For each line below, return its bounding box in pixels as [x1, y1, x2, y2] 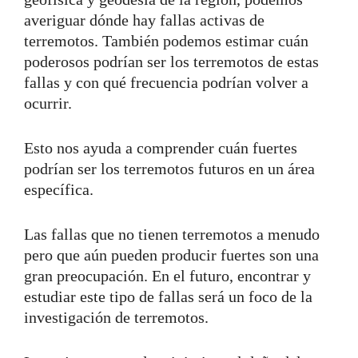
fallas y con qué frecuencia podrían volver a [24, 73, 308, 91]
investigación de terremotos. [24, 308, 209, 326]
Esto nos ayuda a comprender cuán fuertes [24, 138, 297, 157]
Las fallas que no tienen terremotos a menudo [24, 225, 320, 243]
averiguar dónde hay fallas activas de [24, 10, 265, 29]
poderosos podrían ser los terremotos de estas [24, 52, 319, 70]
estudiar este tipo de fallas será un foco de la [24, 287, 312, 305]
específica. [24, 180, 93, 198]
